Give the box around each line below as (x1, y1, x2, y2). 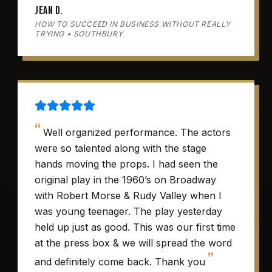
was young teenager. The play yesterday (35, 205, 223, 217)
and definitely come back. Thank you (35, 256, 206, 268)
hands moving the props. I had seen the (35, 158, 219, 170)
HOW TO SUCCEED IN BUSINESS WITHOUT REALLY (35, 19, 231, 29)
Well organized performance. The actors (43, 126, 231, 138)
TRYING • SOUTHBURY (35, 29, 123, 38)
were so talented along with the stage (35, 142, 207, 154)
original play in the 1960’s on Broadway (35, 174, 217, 186)
